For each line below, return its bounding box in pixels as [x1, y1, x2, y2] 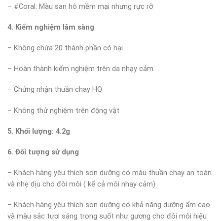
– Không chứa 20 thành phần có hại [7, 43, 123, 53]
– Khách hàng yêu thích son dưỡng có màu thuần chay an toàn [7, 168, 212, 177]
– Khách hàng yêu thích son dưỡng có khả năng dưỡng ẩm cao [7, 200, 210, 210]
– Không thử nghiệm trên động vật [7, 106, 119, 115]
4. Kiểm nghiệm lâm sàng [7, 23, 94, 32]
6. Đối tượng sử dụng [7, 147, 79, 156]
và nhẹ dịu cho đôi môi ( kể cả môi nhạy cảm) [7, 179, 155, 188]
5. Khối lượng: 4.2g [7, 126, 70, 136]
